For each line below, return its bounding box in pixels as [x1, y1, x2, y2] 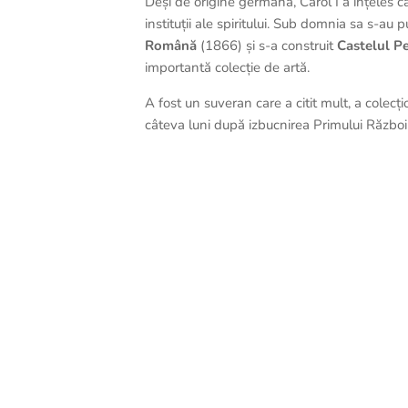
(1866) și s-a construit [197, 36, 338, 55]
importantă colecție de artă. [145, 58, 311, 76]
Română [145, 36, 198, 55]
